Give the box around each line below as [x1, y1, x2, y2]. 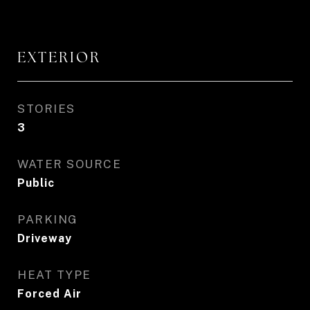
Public [17, 176, 55, 190]
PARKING [17, 212, 78, 226]
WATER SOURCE [17, 157, 121, 171]
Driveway [17, 232, 72, 245]
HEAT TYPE [17, 268, 91, 282]
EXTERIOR [17, 48, 101, 66]
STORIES [17, 102, 75, 116]
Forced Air [17, 287, 82, 300]
